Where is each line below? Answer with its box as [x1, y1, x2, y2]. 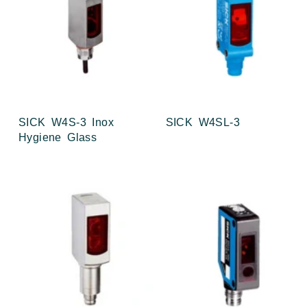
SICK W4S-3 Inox [19, 116, 114, 128]
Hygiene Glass [19, 131, 97, 143]
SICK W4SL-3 [165, 116, 240, 128]
